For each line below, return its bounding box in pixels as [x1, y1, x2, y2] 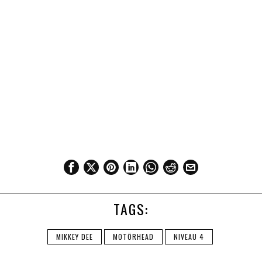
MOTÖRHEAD [112, 232, 154, 242]
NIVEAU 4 [173, 232, 204, 242]
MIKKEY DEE [56, 232, 93, 242]
